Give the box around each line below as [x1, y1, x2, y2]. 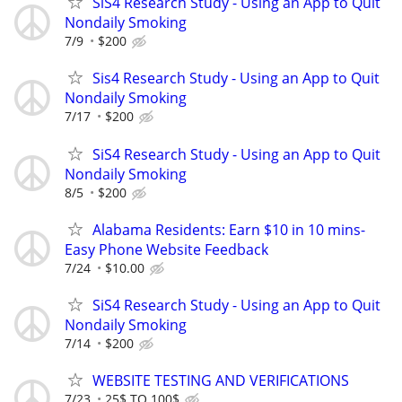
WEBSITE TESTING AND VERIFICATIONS [92, 371, 349, 391]
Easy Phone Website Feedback [65, 239, 268, 259]
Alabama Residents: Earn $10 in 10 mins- [92, 219, 365, 240]
